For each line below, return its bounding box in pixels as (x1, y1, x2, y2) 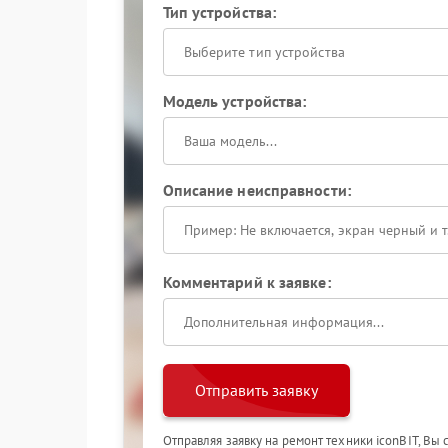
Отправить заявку (194, 380, 318, 400)
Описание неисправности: (162, 180, 351, 200)
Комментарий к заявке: (162, 272, 331, 292)
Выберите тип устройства (183, 43, 345, 61)
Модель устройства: (162, 91, 307, 111)
